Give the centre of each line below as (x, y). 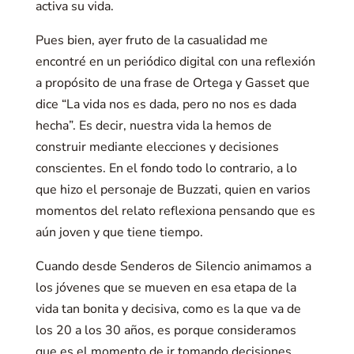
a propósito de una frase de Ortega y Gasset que (172, 83)
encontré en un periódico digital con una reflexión (175, 62)
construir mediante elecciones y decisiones (157, 147)
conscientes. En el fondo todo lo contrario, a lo (166, 168)
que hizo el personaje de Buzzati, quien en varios (173, 190)
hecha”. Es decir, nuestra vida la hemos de (153, 126)
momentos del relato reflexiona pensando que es (175, 211)
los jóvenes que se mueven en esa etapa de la (166, 288)
